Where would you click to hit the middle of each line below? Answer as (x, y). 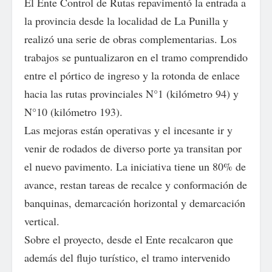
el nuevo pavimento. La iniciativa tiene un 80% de (135, 166)
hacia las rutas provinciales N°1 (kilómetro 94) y (131, 93)
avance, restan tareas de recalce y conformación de (136, 185)
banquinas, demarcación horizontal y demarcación (135, 203)
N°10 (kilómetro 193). (73, 112)
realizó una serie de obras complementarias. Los (131, 39)
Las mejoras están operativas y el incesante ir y (128, 130)
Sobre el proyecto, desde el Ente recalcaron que (129, 239)
